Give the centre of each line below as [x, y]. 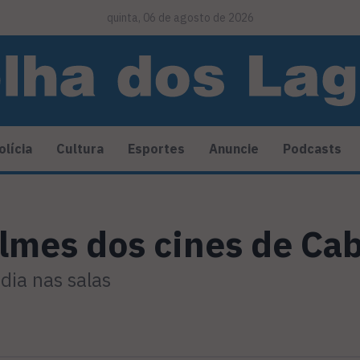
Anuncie [234, 149]
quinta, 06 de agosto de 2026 [180, 18]
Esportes [156, 149]
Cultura [80, 149]
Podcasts [312, 149]
